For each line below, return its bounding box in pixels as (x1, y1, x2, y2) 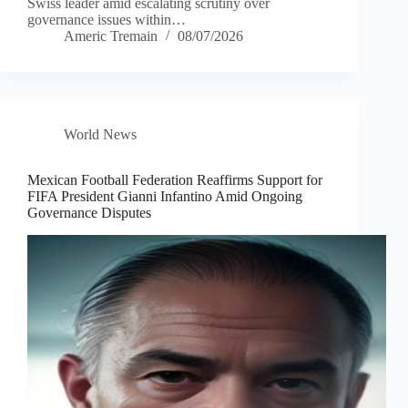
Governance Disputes (27, 205, 151, 221)
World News (64, 127, 137, 143)
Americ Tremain (64, 28, 158, 45)
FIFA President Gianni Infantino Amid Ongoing (27, 189, 302, 205)
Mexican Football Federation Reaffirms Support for (27, 172, 322, 189)
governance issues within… (27, 12, 186, 28)
